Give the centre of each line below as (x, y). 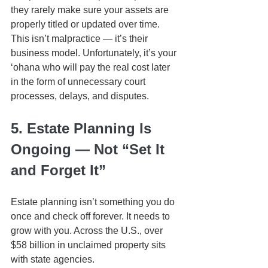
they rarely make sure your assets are (91, 10)
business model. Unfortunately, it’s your (95, 53)
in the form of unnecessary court (79, 82)
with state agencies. (54, 260)
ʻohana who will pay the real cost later (92, 68)
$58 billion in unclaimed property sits (89, 245)
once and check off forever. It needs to (92, 217)
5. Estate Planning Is (83, 129)
